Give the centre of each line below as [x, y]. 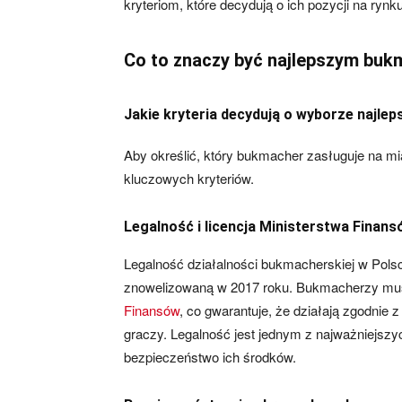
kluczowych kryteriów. [189, 178]
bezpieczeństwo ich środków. [210, 357]
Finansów [152, 310]
